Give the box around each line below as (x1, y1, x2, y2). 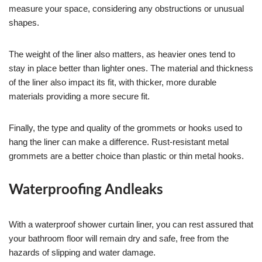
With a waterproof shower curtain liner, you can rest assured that (9, 219, 253, 229)
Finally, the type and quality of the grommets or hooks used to (9, 122, 242, 133)
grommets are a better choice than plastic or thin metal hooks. (9, 150, 244, 161)
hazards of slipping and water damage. (9, 247, 156, 257)
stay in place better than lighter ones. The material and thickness (9, 63, 253, 73)
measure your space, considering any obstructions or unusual (9, 3, 244, 13)
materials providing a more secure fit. (9, 91, 150, 101)
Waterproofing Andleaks (9, 182, 163, 197)
